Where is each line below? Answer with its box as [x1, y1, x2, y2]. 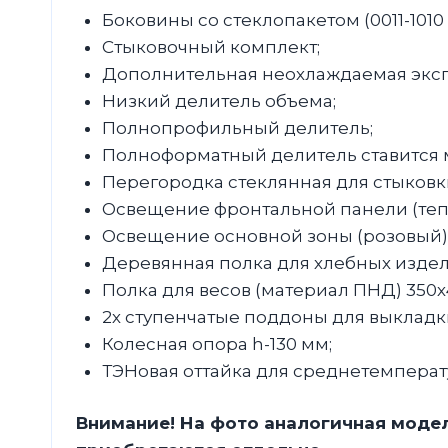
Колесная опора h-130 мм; [101, 333, 332, 354]
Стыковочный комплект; [101, 36, 320, 57]
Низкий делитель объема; [101, 90, 336, 111]
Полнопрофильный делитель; [101, 117, 373, 138]
